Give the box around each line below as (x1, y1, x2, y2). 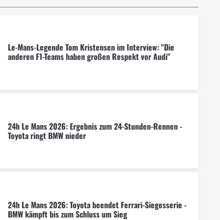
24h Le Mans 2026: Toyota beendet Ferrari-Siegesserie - (7, 198, 187, 211)
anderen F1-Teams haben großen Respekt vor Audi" (7, 51, 170, 63)
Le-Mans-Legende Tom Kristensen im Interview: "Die (7, 41, 174, 54)
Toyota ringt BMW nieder (7, 129, 86, 141)
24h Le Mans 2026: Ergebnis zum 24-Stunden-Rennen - (7, 120, 182, 132)
